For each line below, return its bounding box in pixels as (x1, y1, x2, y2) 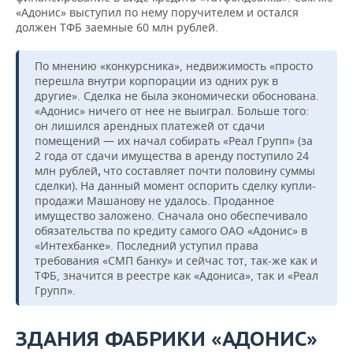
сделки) (35, 177, 75, 193)
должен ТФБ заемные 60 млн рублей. (16, 19, 218, 35)
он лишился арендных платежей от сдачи (35, 117, 265, 133)
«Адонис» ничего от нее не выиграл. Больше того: (35, 102, 309, 118)
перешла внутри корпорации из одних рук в (35, 72, 278, 88)
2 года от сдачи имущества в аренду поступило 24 (35, 147, 309, 163)
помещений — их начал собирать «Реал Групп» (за (35, 132, 313, 148)
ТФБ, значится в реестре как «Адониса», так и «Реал (35, 267, 318, 283)
